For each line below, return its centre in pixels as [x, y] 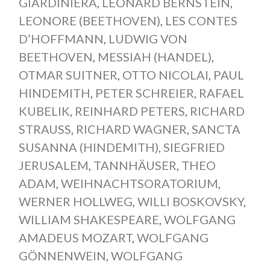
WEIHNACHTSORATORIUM [139, 183]
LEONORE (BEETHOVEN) [89, 20]
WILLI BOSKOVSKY [190, 201]
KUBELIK [44, 111]
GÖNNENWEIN [62, 255]
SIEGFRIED [194, 147]
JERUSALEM [53, 165]
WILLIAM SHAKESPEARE [89, 219]
